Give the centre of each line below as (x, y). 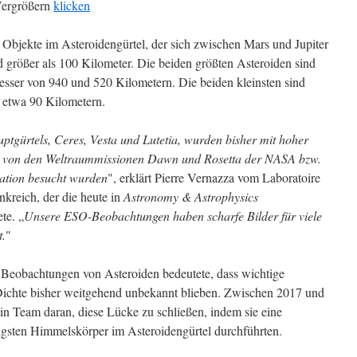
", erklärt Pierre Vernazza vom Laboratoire (214, 177)
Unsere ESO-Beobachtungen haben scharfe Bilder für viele (173, 216)
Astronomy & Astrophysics (191, 196)
